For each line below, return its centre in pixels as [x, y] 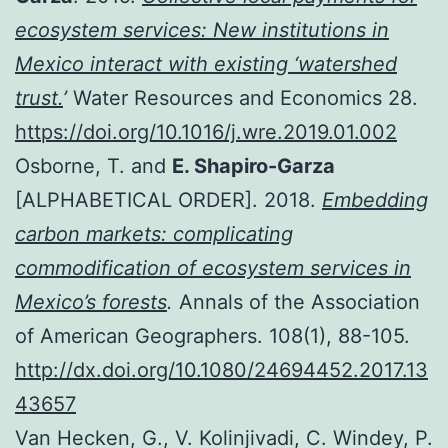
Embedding [375, 199]
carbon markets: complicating [154, 233]
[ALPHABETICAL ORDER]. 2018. [168, 199]
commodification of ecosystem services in [213, 267]
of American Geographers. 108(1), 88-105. [212, 335]
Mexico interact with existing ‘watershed [206, 63]
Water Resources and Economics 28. [242, 97]
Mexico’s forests [91, 301]
